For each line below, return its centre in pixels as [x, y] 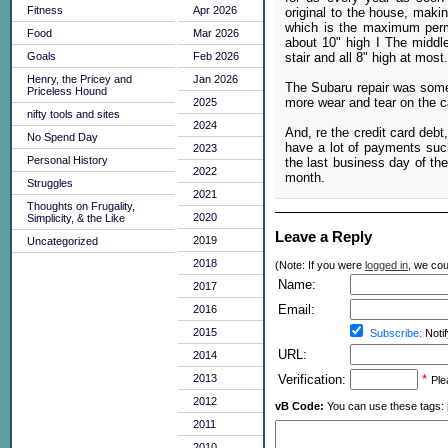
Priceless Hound [67, 91]
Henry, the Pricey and [79, 79]
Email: [296, 310]
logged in [386, 265]
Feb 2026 [216, 56]
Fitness [45, 10]
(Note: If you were [320, 265]
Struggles [50, 183]
